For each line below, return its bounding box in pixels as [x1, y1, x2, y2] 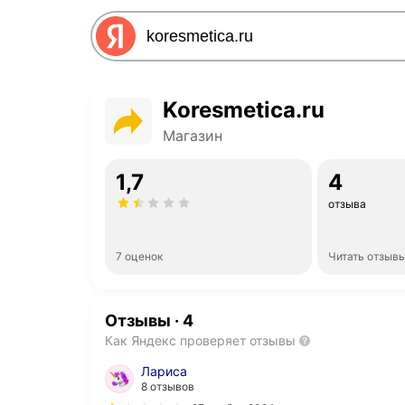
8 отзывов [141, 380, 194, 393]
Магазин [163, 127, 222, 145]
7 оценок [116, 250, 163, 263]
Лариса [141, 363, 187, 379]
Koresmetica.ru [163, 97, 325, 123]
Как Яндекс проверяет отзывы [105, 333, 296, 348]
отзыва [327, 197, 366, 211]
